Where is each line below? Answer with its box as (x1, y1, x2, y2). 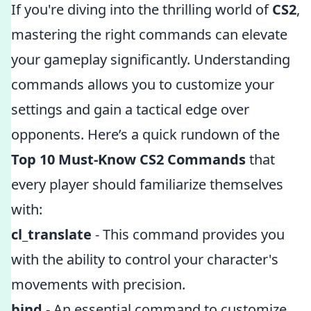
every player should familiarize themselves (11, 175, 283, 194)
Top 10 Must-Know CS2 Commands (11, 150, 246, 169)
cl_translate (11, 225, 92, 244)
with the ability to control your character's (11, 250, 278, 269)
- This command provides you (92, 225, 285, 244)
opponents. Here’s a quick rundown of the (11, 125, 280, 144)
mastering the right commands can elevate (11, 25, 287, 44)
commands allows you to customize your (11, 75, 274, 94)
